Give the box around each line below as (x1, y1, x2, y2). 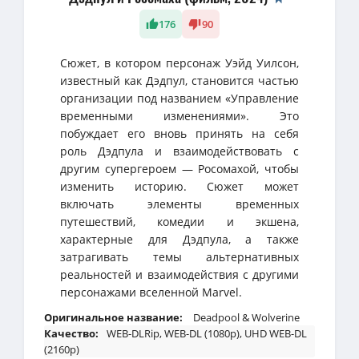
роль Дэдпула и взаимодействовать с (60, 143, 299, 159)
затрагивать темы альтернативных (60, 249, 299, 264)
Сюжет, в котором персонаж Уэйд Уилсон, (60, 55, 299, 71)
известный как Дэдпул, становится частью (60, 73, 299, 88)
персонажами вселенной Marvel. (60, 284, 242, 300)
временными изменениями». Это (60, 108, 299, 123)
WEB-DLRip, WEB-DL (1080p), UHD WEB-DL (107, 326, 307, 341)
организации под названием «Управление (60, 91, 299, 106)
